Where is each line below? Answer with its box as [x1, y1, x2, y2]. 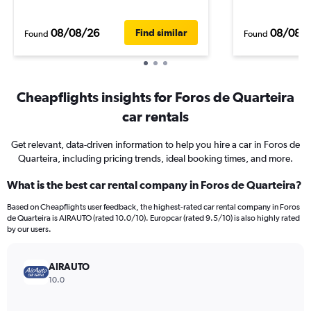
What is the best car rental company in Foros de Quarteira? [7, 178, 302, 191]
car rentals [122, 108, 189, 124]
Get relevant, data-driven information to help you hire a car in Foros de [11, 139, 300, 150]
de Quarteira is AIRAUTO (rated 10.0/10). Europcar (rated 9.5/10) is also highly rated [7, 213, 300, 223]
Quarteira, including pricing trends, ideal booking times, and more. [18, 153, 293, 164]
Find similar [135, 27, 187, 38]
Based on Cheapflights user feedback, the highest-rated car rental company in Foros [7, 202, 300, 212]
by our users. [7, 224, 51, 234]
